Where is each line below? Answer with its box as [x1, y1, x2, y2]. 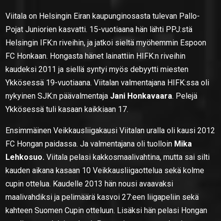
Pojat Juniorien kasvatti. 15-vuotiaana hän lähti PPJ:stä [5, 24, 193, 34]
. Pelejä [172, 91, 198, 101]
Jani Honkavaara [110, 91, 173, 101]
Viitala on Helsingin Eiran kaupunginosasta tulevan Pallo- [5, 11, 200, 21]
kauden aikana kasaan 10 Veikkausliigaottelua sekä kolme [5, 165, 205, 175]
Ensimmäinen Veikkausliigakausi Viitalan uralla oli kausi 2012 [5, 125, 216, 135]
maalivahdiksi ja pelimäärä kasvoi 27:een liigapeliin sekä [5, 192, 199, 202]
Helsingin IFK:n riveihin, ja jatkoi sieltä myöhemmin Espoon [5, 37, 207, 47]
